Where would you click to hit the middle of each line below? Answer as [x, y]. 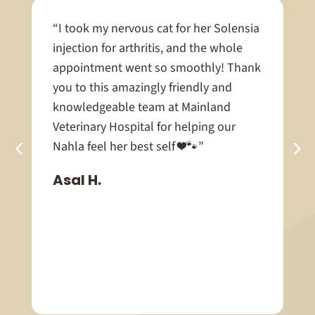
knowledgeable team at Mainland [141, 107]
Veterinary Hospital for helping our [144, 127]
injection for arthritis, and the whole [147, 48]
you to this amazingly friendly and [142, 87]
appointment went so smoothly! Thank [156, 67]
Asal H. [77, 180]
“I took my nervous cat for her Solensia [156, 28]
